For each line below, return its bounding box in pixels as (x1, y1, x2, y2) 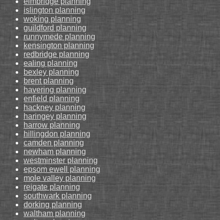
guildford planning (24, 24, 86, 32)
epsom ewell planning (24, 165, 100, 173)
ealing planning (24, 59, 78, 67)
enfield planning (24, 94, 80, 103)
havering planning (24, 85, 86, 94)
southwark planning (24, 192, 92, 200)
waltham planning (24, 209, 85, 218)
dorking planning (24, 200, 82, 209)
